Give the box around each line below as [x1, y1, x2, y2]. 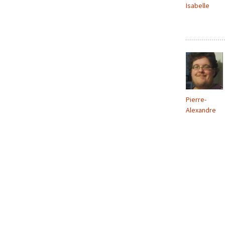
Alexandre [186, 105, 216, 115]
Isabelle [186, 1, 209, 10]
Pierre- [186, 95, 206, 104]
